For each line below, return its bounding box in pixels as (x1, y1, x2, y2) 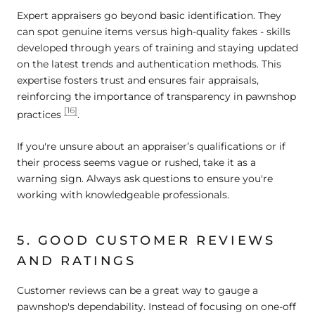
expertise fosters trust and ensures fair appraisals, (17, 73, 259, 86)
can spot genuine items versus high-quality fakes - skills (17, 25, 290, 38)
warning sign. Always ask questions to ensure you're (17, 172, 273, 185)
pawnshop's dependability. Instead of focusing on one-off (17, 300, 296, 314)
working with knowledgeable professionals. (17, 188, 229, 201)
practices (17, 108, 64, 121)
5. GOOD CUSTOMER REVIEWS (17, 233, 276, 249)
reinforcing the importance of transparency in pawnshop (17, 89, 296, 103)
